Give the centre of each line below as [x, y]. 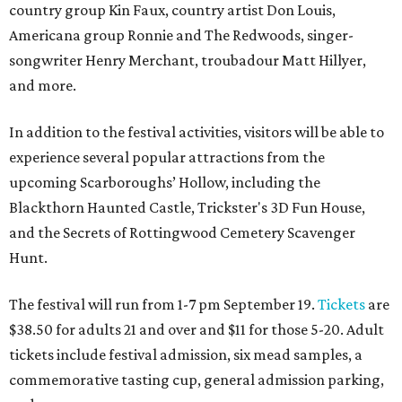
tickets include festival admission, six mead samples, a [186, 355]
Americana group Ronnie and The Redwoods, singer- [181, 35]
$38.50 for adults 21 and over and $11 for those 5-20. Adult [197, 330]
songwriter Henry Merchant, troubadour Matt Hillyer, [188, 61]
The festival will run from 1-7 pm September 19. [163, 305]
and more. [43, 86]
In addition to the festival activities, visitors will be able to [197, 132]
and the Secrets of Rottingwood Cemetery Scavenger [182, 233]
